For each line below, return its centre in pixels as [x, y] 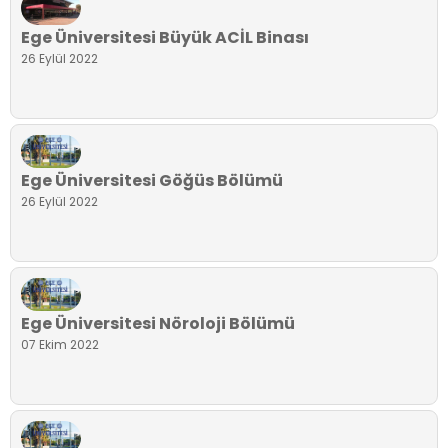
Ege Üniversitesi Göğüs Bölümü [152, 181]
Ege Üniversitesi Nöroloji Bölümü [158, 324]
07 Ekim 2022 [60, 345]
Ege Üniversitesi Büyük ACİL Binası [165, 37]
